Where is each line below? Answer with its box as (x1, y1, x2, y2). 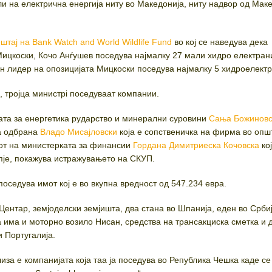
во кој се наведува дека (172, 37, 268, 47)
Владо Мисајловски (40, 127, 118, 137)
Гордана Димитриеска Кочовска (133, 140, 260, 151)
